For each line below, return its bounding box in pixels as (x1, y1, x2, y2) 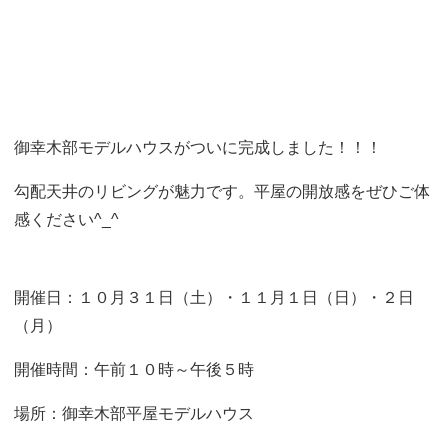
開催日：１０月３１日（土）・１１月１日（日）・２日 (14, 289, 414, 306)
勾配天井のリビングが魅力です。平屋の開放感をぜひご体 (14, 183, 430, 200)
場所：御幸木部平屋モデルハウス (14, 405, 254, 422)
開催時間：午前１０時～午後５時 (14, 361, 254, 378)
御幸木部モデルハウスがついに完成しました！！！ (14, 139, 382, 156)
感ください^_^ (14, 211, 119, 228)
